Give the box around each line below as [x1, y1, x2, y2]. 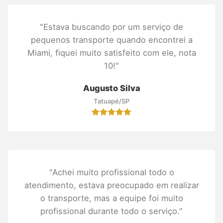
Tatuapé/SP [94, 97, 129, 105]
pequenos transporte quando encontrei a [30, 34, 193, 45]
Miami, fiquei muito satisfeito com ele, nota [27, 47, 196, 58]
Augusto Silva [83, 83, 140, 93]
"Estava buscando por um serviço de [40, 21, 183, 32]
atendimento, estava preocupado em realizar [24, 180, 199, 190]
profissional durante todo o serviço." [40, 206, 183, 216]
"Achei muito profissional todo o [49, 167, 174, 177]
